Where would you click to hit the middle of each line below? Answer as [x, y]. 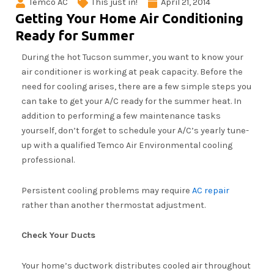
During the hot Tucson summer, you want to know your [132, 57]
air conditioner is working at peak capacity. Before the [132, 72]
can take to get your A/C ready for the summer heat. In [131, 101]
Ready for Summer [75, 35]
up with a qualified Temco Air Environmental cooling [127, 145]
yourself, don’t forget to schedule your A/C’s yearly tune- [135, 131]
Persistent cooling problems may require [107, 190]
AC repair [211, 190]
